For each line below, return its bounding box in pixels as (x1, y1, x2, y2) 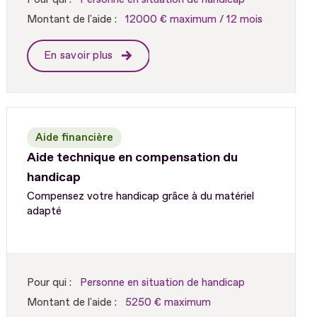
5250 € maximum (125, 295, 211, 309)
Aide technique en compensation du (26, 149, 238, 166)
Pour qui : (26, 275, 71, 289)
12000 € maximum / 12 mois (125, 12, 263, 26)
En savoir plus (43, 48, 117, 62)
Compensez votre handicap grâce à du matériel (26, 189, 254, 203)
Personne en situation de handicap (79, 275, 245, 289)
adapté (26, 204, 62, 218)
